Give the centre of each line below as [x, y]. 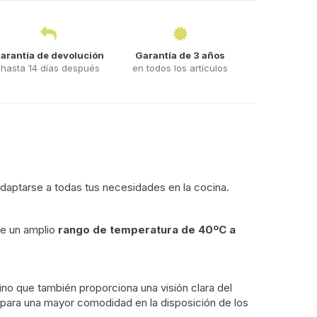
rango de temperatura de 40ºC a [147, 230]
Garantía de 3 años [180, 55]
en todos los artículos [180, 68]
